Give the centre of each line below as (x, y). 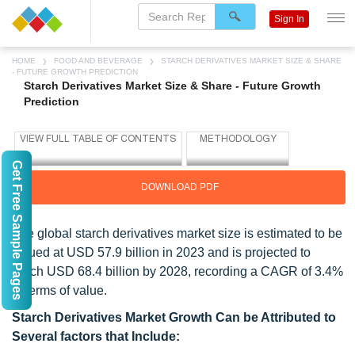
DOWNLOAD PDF (180, 187)
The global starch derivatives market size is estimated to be (177, 233)
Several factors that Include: (96, 336)
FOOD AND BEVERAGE (98, 61)
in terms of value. (59, 290)
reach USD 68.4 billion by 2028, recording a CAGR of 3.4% (177, 271)
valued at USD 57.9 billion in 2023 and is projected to (161, 252)
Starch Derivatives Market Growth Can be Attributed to (174, 317)
